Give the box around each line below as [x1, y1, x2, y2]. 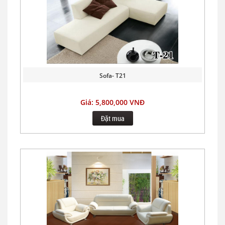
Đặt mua [100, 113, 125, 123]
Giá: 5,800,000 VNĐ [80, 97, 145, 107]
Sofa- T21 [99, 71, 126, 80]
